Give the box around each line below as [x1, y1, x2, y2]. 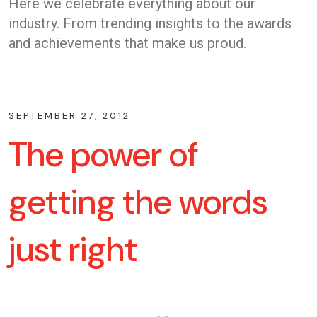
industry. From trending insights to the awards [8, 14, 292, 32]
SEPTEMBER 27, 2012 [8, 109, 130, 122]
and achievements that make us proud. [8, 34, 246, 52]
